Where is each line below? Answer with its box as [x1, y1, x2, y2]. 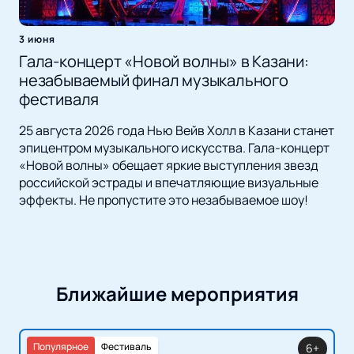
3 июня [19, 32, 55, 47]
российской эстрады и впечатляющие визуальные [19, 174, 318, 192]
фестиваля [19, 88, 100, 111]
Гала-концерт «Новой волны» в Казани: [19, 51, 309, 73]
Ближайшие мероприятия [55, 281, 299, 307]
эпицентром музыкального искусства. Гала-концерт [19, 139, 330, 157]
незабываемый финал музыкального [19, 70, 288, 92]
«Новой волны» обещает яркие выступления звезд [19, 156, 318, 175]
